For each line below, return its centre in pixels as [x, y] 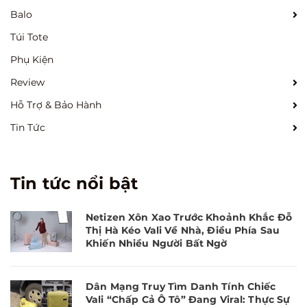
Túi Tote [29, 37]
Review [27, 82]
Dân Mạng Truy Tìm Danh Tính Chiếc [181, 287]
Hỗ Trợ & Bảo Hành [56, 105]
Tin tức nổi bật [74, 183]
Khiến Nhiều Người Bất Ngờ [157, 243]
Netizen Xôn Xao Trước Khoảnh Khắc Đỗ [189, 217]
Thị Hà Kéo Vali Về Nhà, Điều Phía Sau [183, 230]
